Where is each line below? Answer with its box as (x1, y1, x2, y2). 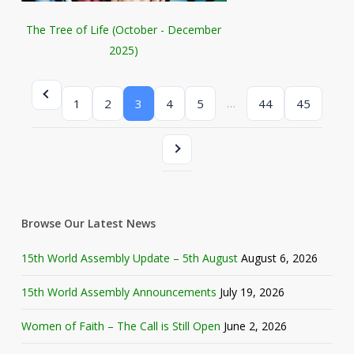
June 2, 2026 (223, 318, 287, 334)
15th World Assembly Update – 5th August (21, 250, 238, 266)
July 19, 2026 (219, 284, 284, 300)
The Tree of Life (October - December (26, 22, 222, 38)
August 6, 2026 (240, 250, 318, 266)
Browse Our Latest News (21, 216, 156, 232)
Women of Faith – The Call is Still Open (21, 318, 220, 334)
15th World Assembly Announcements (21, 284, 217, 300)
